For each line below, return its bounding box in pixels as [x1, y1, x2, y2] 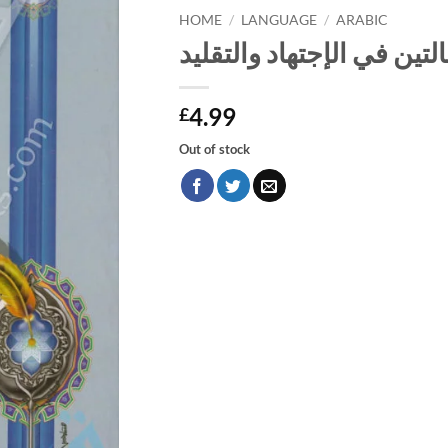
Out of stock [179, 140, 250, 157]
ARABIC [336, 11, 389, 28]
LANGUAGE [241, 11, 318, 28]
